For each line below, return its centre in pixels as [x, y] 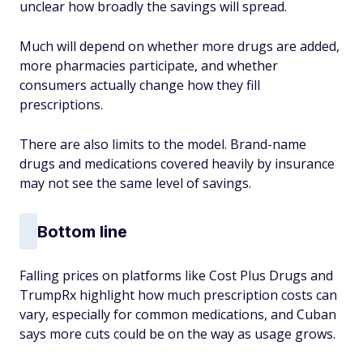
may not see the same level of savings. [135, 183]
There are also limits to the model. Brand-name [163, 144]
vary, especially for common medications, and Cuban [178, 314]
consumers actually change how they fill [140, 85]
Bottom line [82, 231]
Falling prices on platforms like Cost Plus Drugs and [176, 275]
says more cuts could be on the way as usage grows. [177, 334]
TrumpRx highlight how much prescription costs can [178, 295]
